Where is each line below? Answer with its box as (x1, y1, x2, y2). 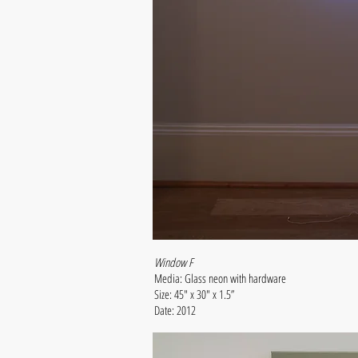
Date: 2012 (154, 302, 196, 318)
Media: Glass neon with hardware (154, 270, 289, 286)
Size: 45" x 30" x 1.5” (154, 286, 237, 302)
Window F (154, 254, 193, 270)
